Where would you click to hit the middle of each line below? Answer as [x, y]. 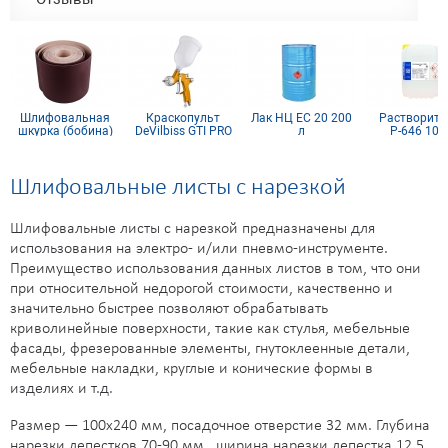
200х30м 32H [65, 144]
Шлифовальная [65, 118]
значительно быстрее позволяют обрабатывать [169, 308]
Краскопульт [183, 118]
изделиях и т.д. [61, 388]
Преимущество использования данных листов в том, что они [215, 268]
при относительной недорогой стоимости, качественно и [201, 288]
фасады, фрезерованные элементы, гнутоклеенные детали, [210, 348]
